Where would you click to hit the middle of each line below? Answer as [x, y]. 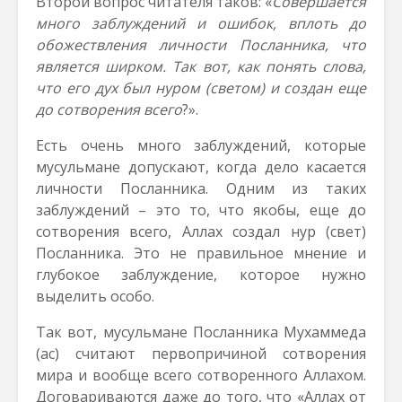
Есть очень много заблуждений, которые [201, 145]
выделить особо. [95, 296]
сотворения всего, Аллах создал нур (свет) [201, 232]
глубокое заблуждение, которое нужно [201, 275]
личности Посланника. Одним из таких [201, 188]
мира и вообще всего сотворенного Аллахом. [201, 375]
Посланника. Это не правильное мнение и [201, 253]
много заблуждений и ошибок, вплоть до [201, 23]
